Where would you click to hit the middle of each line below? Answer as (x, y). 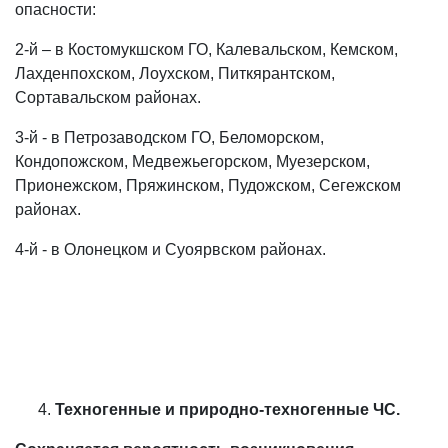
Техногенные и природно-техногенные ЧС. (227, 409)
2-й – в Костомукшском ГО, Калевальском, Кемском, (206, 49)
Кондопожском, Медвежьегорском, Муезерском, (192, 161)
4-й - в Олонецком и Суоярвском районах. (170, 249)
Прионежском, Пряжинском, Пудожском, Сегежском (208, 185)
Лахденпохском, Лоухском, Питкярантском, (175, 73)
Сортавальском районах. (108, 97)
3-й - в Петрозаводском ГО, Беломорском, (169, 137)
